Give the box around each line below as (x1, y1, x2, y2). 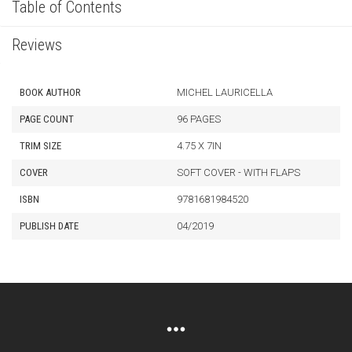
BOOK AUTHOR (20, 86, 81, 98)
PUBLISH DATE (20, 220, 79, 232)
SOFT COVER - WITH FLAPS (177, 167, 300, 178)
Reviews (12, 35, 62, 54)
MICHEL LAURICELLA (177, 86, 273, 98)
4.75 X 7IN (177, 140, 222, 152)
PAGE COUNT (20, 113, 74, 125)
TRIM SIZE (20, 140, 61, 152)
